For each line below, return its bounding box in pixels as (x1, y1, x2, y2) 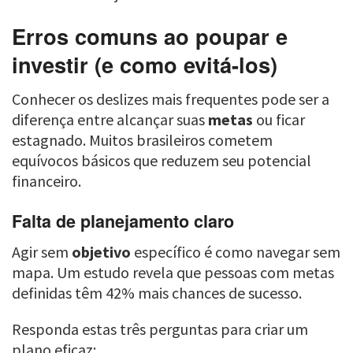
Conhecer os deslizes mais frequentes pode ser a (12, 89, 329, 110)
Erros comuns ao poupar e (12, 20, 288, 51)
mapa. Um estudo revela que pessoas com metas (12, 262, 334, 282)
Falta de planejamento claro (12, 209, 234, 234)
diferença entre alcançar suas (12, 110, 208, 130)
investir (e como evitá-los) (12, 48, 277, 80)
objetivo (72, 241, 131, 262)
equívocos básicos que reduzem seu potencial (12, 150, 311, 171)
